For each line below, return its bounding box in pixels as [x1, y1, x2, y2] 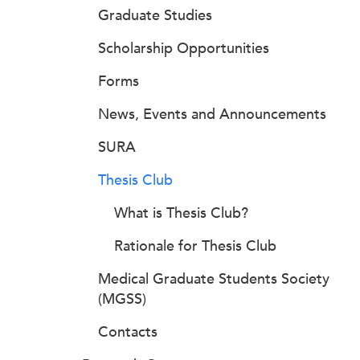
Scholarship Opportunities [98, 39, 269, 57]
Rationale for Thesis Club [114, 237, 276, 255]
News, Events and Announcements [98, 105, 326, 123]
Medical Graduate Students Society [98, 270, 329, 288]
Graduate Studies [98, 6, 212, 24]
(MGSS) [98, 290, 146, 308]
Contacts [98, 323, 157, 341]
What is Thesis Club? [114, 204, 248, 222]
